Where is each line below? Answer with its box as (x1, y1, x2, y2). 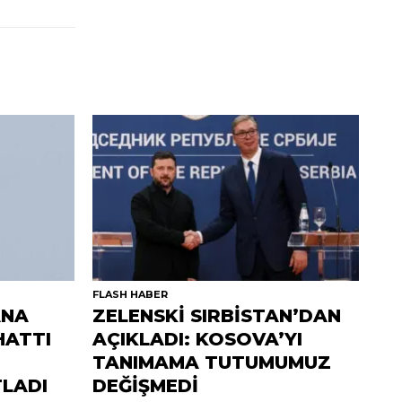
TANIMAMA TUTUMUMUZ (92, 352, 331, 374)
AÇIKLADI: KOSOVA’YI (92, 328, 302, 351)
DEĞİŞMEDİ (92, 375, 198, 398)
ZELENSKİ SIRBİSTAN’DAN (92, 305, 341, 328)
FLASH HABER (92, 288, 168, 301)
